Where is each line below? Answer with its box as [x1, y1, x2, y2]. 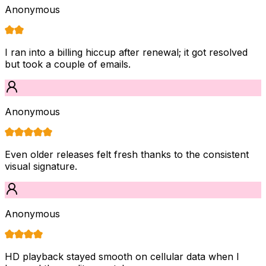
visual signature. [5, 160, 77, 172]
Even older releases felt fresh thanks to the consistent [5, 148, 249, 160]
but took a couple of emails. [5, 58, 131, 70]
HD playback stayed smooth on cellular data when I [5, 250, 239, 262]
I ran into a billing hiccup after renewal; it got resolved [5, 46, 248, 58]
